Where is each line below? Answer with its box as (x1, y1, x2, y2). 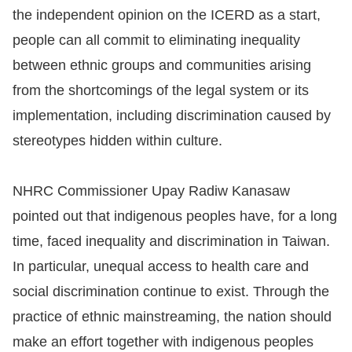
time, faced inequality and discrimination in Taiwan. (13, 233, 330, 249)
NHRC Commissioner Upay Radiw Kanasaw (13, 183, 290, 199)
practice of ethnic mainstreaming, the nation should (13, 309, 332, 324)
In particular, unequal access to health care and (13, 258, 309, 274)
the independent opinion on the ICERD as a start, (13, 7, 321, 23)
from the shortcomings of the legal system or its (13, 82, 309, 98)
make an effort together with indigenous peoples (13, 334, 313, 350)
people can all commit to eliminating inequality (13, 32, 300, 48)
